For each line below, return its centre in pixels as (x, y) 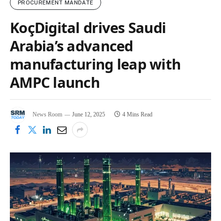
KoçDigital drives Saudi (88, 28)
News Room (47, 114)
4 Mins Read (137, 114)
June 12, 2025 (89, 114)
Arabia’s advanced (72, 46)
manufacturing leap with (95, 64)
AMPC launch (55, 82)
